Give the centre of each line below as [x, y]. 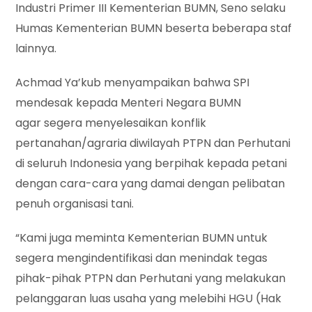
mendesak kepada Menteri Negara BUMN [128, 103]
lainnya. [36, 49]
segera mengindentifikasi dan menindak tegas [142, 258]
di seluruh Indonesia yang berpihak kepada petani [151, 164]
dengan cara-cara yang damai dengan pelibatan [150, 184]
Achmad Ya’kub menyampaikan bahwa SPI [133, 83]
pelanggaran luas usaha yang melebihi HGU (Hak [149, 299]
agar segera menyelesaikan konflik [111, 123]
